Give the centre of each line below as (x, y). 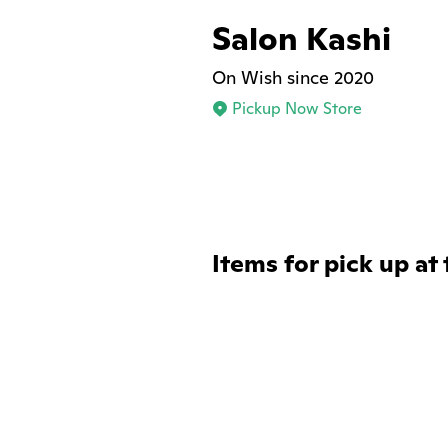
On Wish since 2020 (293, 77)
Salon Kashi (301, 38)
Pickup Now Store (297, 108)
